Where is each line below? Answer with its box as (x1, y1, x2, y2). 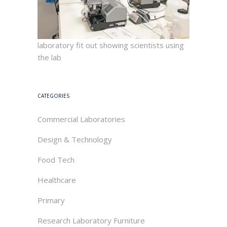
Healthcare (37, 175, 76, 185)
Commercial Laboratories (37, 114, 125, 124)
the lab (37, 52, 61, 62)
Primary (37, 195, 65, 205)
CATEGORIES (37, 92, 70, 99)
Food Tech (37, 155, 74, 165)
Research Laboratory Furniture (37, 215, 145, 225)
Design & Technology (37, 134, 112, 144)
